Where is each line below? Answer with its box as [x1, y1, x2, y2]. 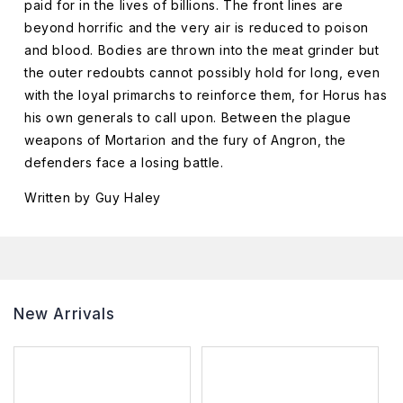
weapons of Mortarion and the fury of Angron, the [24, 131, 346, 148]
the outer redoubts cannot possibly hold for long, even [24, 64, 381, 80]
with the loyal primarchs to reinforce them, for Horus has [24, 86, 388, 103]
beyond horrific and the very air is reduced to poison [24, 19, 369, 35]
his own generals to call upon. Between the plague [24, 109, 352, 125]
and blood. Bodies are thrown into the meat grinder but [24, 41, 380, 58]
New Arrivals [13, 304, 115, 323]
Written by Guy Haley [24, 189, 161, 205]
